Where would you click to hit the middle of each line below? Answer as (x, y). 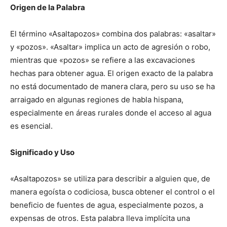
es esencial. (31, 126)
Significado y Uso (42, 153)
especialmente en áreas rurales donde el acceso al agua (111, 113)
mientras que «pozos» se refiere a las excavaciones (103, 60)
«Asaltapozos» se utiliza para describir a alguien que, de (110, 179)
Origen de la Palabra (48, 8)
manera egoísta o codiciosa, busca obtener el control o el (112, 192)
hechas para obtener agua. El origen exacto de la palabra (111, 73)
